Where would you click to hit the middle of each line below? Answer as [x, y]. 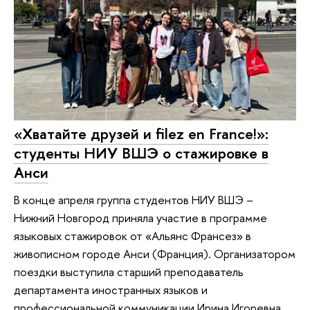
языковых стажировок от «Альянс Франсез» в [133, 236]
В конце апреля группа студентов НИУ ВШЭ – [134, 200]
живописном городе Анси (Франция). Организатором [155, 254]
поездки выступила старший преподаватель [129, 272]
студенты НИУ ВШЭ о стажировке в [141, 153]
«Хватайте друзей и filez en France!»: [141, 133]
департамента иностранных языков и [111, 290]
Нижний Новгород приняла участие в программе [140, 218]
